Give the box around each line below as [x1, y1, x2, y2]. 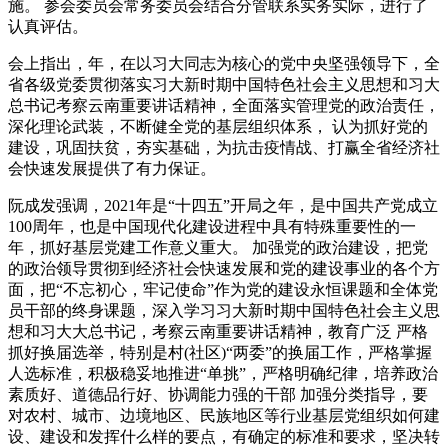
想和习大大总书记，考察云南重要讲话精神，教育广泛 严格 [8, 323, 428, 341]
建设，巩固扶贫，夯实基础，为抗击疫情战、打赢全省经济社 [8, 139, 440, 157]
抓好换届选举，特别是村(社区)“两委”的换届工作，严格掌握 [8, 344, 432, 362]
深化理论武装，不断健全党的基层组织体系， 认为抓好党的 [8, 118, 428, 136]
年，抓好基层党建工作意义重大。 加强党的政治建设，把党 [8, 239, 428, 257]
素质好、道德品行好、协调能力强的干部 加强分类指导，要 [8, 386, 428, 404]
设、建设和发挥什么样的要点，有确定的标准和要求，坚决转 [8, 428, 440, 446]
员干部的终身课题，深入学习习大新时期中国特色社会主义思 [8, 302, 440, 320]
